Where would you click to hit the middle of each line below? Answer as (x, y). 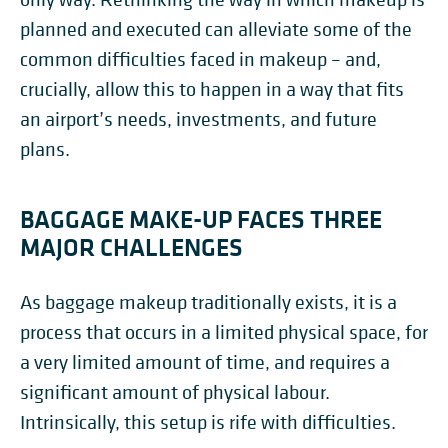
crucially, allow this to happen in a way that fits (212, 89)
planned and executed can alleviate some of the (216, 29)
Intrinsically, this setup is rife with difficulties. (208, 422)
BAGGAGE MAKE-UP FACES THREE (201, 219)
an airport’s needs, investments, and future (198, 119)
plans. (45, 149)
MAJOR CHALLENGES (131, 247)
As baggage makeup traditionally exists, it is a (208, 302)
